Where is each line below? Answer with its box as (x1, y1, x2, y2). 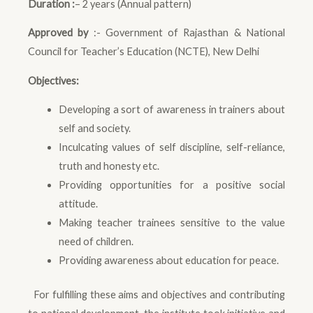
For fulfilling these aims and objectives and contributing (28, 289, 285, 301)
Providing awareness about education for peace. (58, 254, 279, 267)
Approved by (28, 27, 89, 39)
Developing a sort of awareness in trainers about (58, 103, 285, 116)
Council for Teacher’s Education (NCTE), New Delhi (28, 45, 259, 58)
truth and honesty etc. (58, 160, 159, 173)
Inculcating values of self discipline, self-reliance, (58, 141, 285, 154)
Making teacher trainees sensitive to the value (58, 217, 285, 229)
